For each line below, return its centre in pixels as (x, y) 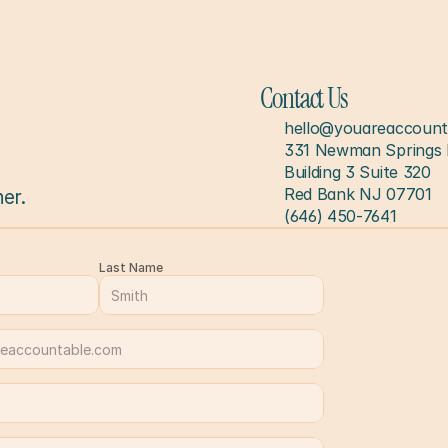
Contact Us (304, 98)
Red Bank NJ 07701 (358, 194)
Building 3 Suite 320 (357, 172)
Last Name (131, 267)
